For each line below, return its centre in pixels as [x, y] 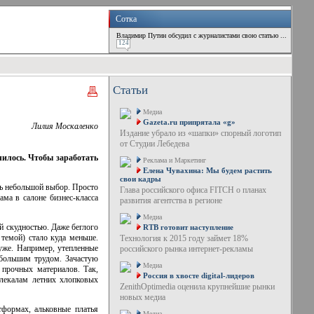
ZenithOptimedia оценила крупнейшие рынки [197, 287]
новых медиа [142, 297]
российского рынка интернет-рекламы [186, 249]
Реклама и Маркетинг [174, 160]
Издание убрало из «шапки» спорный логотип [200, 133]
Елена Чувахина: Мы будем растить [207, 170]
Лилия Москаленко [65, 126]
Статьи [130, 90]
